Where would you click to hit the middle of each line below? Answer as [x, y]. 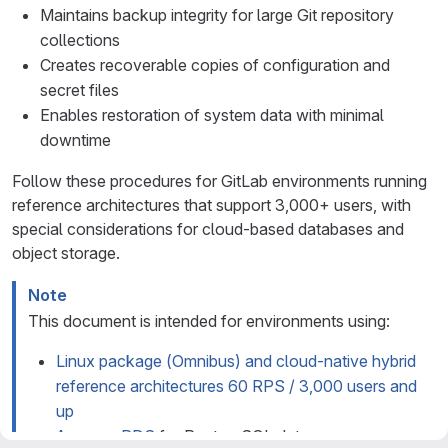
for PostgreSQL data [232, 436]
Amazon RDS [105, 436]
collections [80, 40]
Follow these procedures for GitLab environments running [219, 181]
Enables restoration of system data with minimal [212, 115]
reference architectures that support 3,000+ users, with [211, 205]
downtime [75, 140]
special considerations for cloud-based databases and [208, 229]
